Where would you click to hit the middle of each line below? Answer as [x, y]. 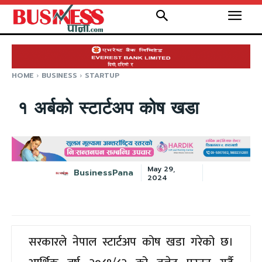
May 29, [162, 169]
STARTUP [102, 76]
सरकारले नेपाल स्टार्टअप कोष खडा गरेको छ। [131, 242]
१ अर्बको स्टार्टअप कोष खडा [108, 108]
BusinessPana [104, 173]
